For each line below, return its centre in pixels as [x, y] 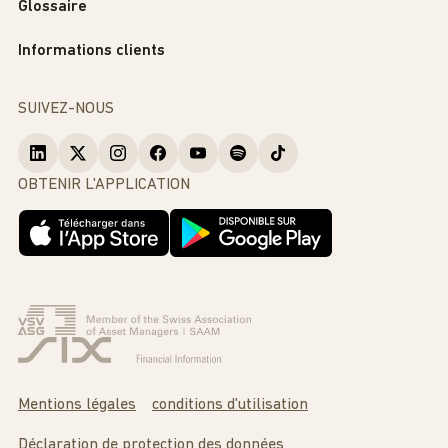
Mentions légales [77, 405]
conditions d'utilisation [230, 405]
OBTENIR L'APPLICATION [104, 185]
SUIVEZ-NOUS [66, 109]
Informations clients [91, 51]
